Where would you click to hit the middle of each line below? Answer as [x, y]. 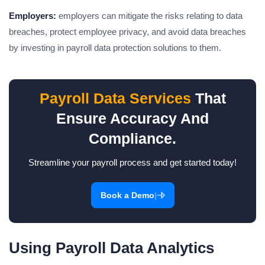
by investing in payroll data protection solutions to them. [115, 48]
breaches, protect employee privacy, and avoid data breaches [127, 32]
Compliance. [132, 139]
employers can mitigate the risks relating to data [149, 16]
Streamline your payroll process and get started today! [132, 163]
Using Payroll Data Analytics [112, 248]
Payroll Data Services [115, 98]
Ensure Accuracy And [132, 119]
